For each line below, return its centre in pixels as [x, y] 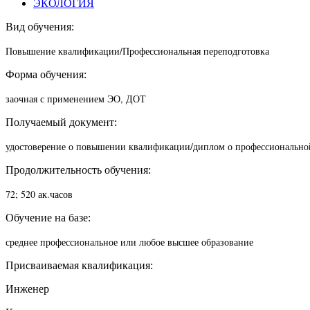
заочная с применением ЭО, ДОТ [76, 99]
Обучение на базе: [48, 218]
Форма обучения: [46, 75]
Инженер [27, 289]
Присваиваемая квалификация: [79, 266]
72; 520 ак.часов [39, 194]
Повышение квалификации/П [67, 51]
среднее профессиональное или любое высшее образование [129, 242]
